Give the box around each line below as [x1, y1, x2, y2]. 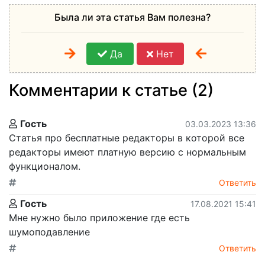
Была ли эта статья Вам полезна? [54, 11, 211, 23]
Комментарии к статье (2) [9, 80, 214, 100]
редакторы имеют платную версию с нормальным [9, 146, 246, 158]
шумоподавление [9, 225, 90, 238]
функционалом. [9, 160, 80, 172]
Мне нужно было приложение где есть [9, 211, 190, 224]
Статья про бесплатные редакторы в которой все [9, 131, 244, 144]
